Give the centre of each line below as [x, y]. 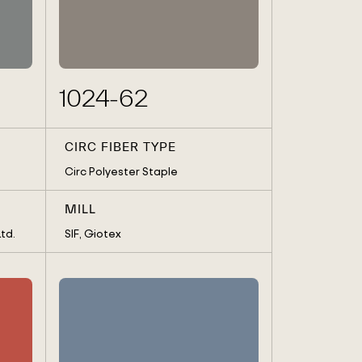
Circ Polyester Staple [121, 171]
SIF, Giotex [93, 234]
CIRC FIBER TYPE [120, 147]
